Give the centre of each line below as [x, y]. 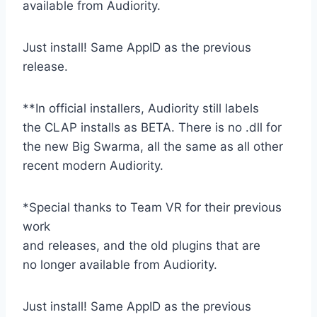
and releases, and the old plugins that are [142, 246]
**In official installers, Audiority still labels [141, 109]
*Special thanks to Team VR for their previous [152, 208]
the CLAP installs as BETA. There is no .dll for [152, 128]
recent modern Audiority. [93, 166]
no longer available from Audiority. [120, 265]
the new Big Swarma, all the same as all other [153, 147]
